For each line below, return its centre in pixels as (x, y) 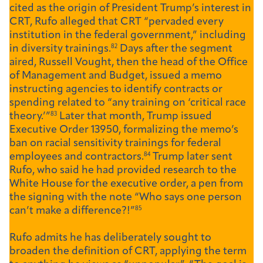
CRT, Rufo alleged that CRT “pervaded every (117, 22)
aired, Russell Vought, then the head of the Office (129, 63)
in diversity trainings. (60, 49)
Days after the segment (175, 49)
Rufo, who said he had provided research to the (123, 171)
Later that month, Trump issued (134, 117)
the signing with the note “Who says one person (126, 198)
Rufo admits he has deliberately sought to (110, 238)
